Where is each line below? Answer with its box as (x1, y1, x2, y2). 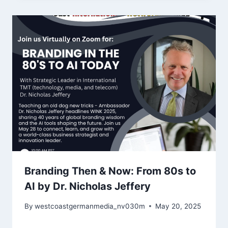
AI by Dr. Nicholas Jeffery (24, 180, 151, 193)
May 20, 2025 (155, 202, 202, 210)
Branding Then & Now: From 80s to (24, 165, 196, 178)
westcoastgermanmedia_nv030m (35, 202, 146, 210)
